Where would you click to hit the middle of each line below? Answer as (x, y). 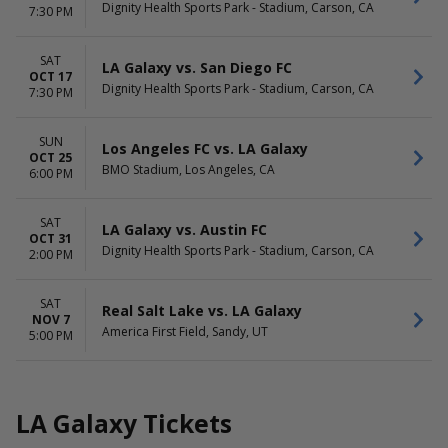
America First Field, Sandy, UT (185, 331)
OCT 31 (50, 238)
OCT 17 (50, 76)
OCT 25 (50, 157)
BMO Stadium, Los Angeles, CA (188, 169)
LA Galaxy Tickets (124, 423)
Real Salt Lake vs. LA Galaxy (202, 310)
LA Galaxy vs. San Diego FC (197, 67)
